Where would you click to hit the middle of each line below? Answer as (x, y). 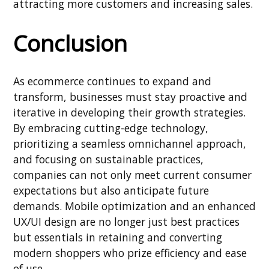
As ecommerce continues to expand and (112, 81)
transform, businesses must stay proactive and (130, 97)
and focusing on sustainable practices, (108, 159)
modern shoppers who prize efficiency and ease (130, 253)
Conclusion (70, 43)
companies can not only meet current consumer (132, 175)
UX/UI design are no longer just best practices (126, 222)
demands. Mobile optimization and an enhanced (134, 206)
